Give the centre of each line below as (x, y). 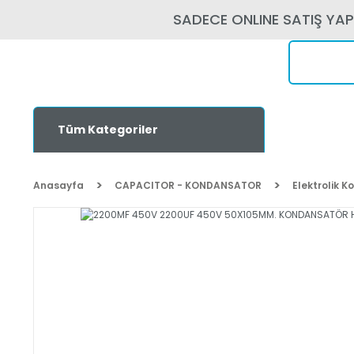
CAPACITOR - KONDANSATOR (188, 185)
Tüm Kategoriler (108, 130)
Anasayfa (58, 185)
